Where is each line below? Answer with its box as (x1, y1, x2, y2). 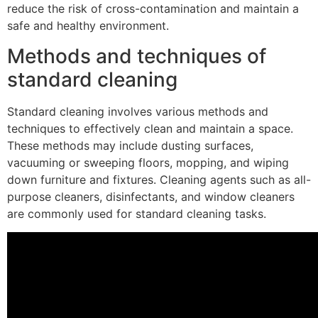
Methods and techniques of (7, 43, 266, 68)
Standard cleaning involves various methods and (7, 104, 268, 119)
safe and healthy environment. (7, 18, 169, 33)
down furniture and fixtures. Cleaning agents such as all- (7, 172, 311, 187)
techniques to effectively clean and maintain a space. (7, 121, 293, 136)
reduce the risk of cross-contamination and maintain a (7, 1, 299, 16)
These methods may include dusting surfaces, (7, 138, 253, 153)
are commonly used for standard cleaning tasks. (7, 206, 266, 221)
